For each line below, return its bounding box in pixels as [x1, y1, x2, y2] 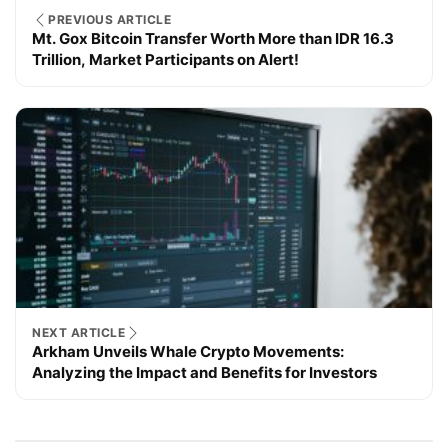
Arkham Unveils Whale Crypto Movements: [32, 342, 344, 362]
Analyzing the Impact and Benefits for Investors [32, 363, 377, 383]
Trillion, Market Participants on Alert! [32, 50, 299, 70]
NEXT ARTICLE [32, 325, 125, 341]
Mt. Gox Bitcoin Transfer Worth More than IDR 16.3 [32, 29, 394, 49]
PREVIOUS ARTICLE [48, 12, 171, 28]
